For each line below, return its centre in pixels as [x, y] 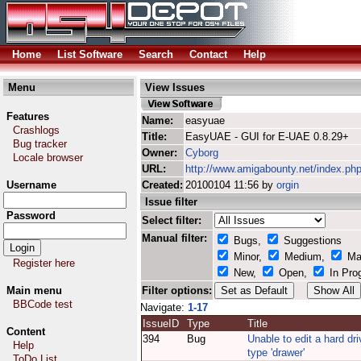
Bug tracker [40, 144]
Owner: [160, 153]
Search [156, 54]
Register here [44, 263]
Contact [208, 54]
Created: [162, 185]
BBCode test [43, 304]
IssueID [164, 324]
